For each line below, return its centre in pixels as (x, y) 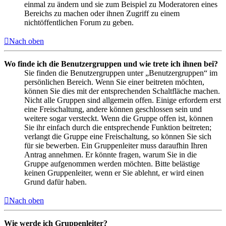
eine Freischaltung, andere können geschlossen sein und (113, 109)
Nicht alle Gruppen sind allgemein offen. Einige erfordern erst (123, 100)
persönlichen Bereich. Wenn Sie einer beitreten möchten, (114, 82)
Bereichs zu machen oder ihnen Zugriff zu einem (102, 14)
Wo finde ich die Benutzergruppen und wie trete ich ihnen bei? (111, 64)
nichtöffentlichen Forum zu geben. (79, 23)
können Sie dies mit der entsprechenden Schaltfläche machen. (122, 91)
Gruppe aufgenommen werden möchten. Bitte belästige (112, 164)
